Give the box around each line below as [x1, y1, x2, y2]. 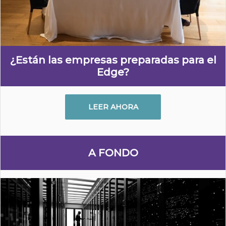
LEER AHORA [88, 102, 138, 111]
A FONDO [88, 147, 138, 159]
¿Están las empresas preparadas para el [10, 54, 216, 66]
